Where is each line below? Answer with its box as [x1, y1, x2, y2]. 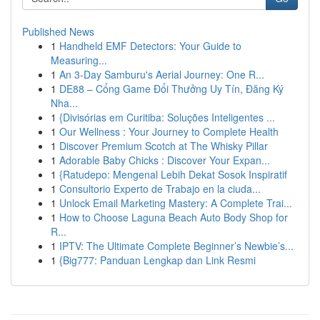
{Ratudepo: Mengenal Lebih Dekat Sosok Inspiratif [59, 167, 287, 181]
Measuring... [51, 53, 107, 67]
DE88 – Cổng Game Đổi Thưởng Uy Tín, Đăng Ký [59, 81, 284, 96]
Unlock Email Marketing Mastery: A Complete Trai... [59, 196, 292, 210]
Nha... [51, 96, 78, 110]
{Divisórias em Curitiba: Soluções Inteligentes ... [59, 110, 275, 124]
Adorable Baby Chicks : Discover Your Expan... [59, 153, 270, 167]
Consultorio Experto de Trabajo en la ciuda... [59, 181, 261, 196]
